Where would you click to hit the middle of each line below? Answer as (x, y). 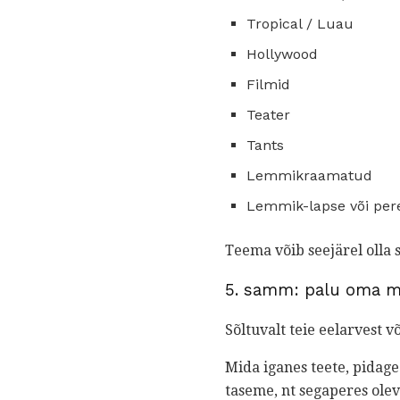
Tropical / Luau (300, 23)
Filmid (268, 84)
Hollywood (282, 54)
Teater (268, 114)
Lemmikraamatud (309, 175)
